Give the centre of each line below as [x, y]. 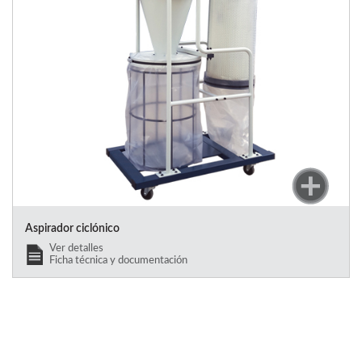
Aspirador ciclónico [72, 228]
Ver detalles [76, 248]
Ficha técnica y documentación [118, 260]
